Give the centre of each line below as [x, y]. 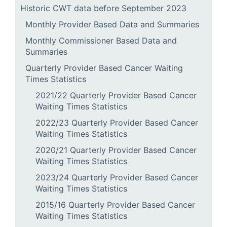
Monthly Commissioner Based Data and [101, 41]
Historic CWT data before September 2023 [103, 8]
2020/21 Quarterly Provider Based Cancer [116, 150]
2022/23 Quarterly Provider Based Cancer [117, 123]
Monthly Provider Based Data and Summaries [112, 24]
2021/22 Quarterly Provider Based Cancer [116, 95]
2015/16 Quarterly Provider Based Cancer [115, 205]
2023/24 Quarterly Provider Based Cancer [117, 177]
